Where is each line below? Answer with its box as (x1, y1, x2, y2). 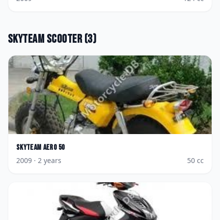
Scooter (46, 32, 82, 46)
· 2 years (32, 156, 61, 165)
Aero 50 (43, 143, 65, 152)
